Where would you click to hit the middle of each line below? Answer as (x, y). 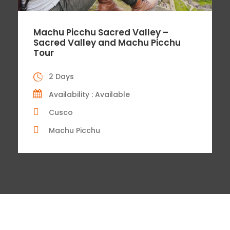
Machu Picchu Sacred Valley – (101, 32)
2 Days (61, 76)
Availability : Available (89, 94)
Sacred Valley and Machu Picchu (107, 42)
